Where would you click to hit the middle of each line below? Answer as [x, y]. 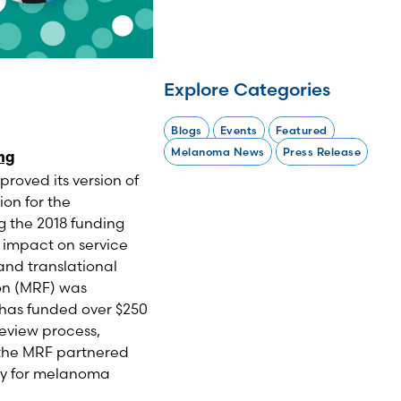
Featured [301, 130]
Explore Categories [247, 89]
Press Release [321, 152]
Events [239, 130]
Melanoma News [218, 152]
